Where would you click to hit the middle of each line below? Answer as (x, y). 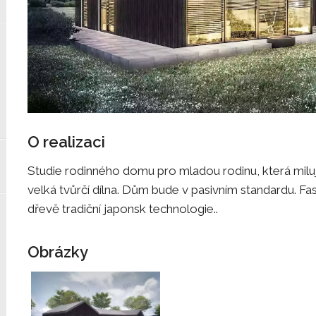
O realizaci (66, 141)
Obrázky (58, 251)
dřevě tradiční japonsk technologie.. (123, 208)
